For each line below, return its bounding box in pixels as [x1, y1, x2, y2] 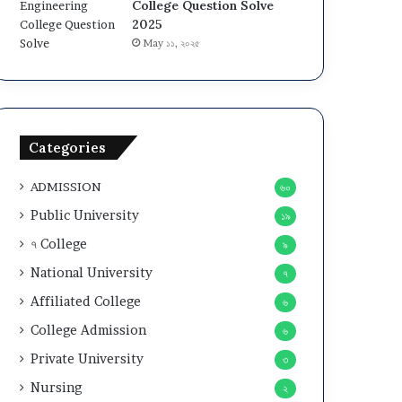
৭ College [31, 236, 88, 252]
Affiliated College [31, 293, 142, 310]
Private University [31, 351, 144, 367]
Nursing [31, 380, 83, 396]
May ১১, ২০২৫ [143, 37, 201, 49]
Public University [31, 207, 140, 223]
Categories [29, 139, 107, 156]
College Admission [31, 322, 147, 338]
